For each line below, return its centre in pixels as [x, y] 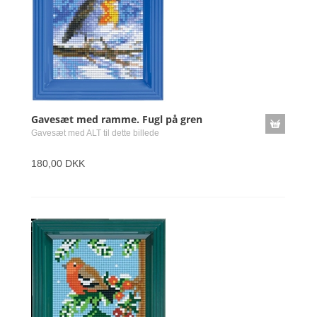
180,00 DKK [58, 163]
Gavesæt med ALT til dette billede [95, 133]
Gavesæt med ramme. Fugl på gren [117, 119]
